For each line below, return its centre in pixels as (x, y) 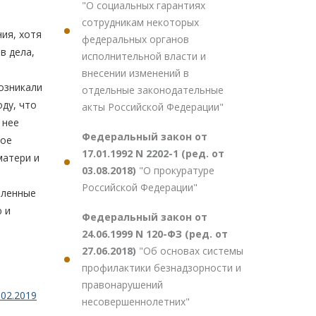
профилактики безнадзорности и (162, 268)
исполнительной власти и (144, 56)
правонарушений (122, 285)
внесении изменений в (135, 73)
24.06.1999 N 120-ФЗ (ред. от (155, 234)
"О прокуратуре (177, 170)
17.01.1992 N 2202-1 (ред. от (153, 153)
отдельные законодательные (153, 90)
